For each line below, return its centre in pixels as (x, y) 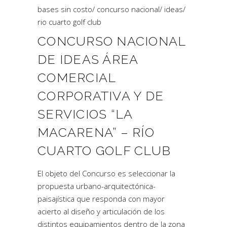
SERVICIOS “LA (85, 114)
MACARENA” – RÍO (96, 132)
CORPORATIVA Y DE (101, 96)
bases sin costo (65, 9)
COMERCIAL (77, 78)
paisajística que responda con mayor (101, 199)
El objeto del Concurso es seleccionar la (106, 173)
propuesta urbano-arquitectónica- (97, 186)
